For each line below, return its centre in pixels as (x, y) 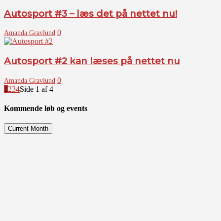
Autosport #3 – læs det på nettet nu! (91, 13)
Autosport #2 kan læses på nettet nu (92, 61)
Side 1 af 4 (37, 89)
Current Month (28, 129)
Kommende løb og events (46, 108)
